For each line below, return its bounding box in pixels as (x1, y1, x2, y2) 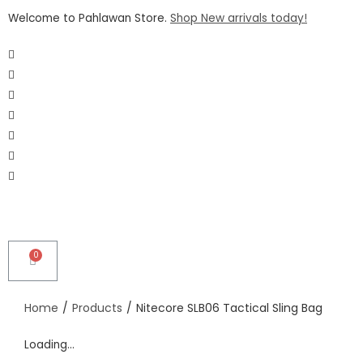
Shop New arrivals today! (170, 11, 307, 26)
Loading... (24, 337, 75, 352)
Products (72, 300, 122, 316)
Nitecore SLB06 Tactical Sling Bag (136, 300, 322, 316)
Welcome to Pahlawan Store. (8, 11, 170, 26)
